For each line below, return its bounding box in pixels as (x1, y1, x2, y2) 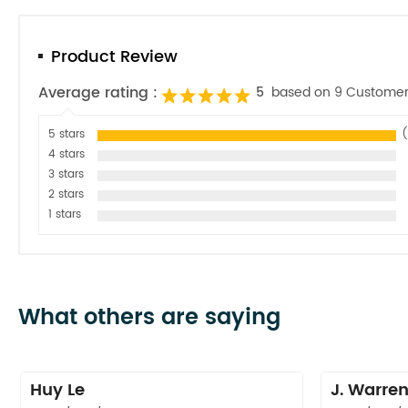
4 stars (48, 145, 85, 163)
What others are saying (18, 299, 280, 336)
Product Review (51, 43, 178, 70)
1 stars (48, 205, 81, 223)
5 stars (48, 125, 85, 143)
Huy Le (30, 376, 85, 403)
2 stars (48, 185, 84, 203)
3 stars (48, 165, 84, 183)
